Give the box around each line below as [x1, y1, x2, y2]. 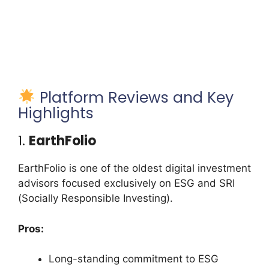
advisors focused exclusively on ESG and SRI [18, 177, 235, 190]
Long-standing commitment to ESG [49, 253, 219, 265]
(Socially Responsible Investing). [18, 192, 173, 205]
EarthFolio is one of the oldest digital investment [18, 162, 251, 175]
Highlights [18, 103, 94, 124]
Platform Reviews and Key [35, 86, 234, 108]
